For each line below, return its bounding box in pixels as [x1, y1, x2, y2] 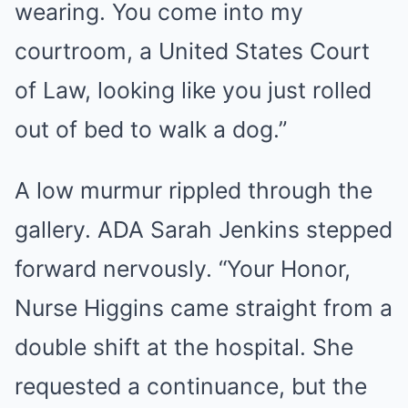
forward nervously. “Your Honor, [15, 255, 351, 283]
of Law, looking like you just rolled [15, 76, 372, 105]
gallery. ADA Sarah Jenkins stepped [15, 216, 393, 244]
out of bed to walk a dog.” [15, 116, 287, 144]
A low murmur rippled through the [15, 177, 372, 205]
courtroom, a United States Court [15, 37, 370, 66]
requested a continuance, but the [15, 372, 367, 401]
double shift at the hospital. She [15, 333, 353, 362]
